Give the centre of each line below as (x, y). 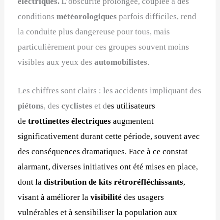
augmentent (134, 121)
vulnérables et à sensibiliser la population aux (98, 213)
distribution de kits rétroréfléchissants (114, 182)
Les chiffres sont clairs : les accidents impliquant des (110, 91)
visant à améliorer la (54, 197)
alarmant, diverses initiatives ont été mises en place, (108, 167)
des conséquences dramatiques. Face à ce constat (103, 152)
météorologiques (88, 17)
